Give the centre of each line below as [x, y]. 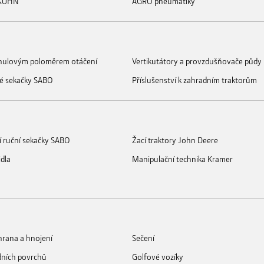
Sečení [143, 237]
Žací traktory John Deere [175, 140]
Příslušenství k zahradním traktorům [194, 80]
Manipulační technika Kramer [182, 159]
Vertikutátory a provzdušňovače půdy [197, 61]
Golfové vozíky [158, 256]
